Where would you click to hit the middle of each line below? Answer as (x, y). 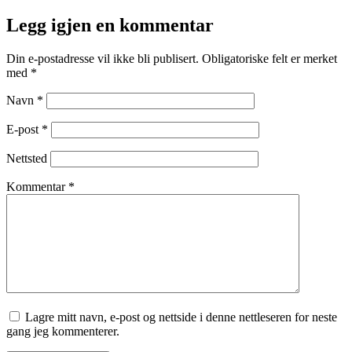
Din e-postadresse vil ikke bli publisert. (103, 58)
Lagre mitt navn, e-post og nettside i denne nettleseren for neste (181, 317)
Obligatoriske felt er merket (269, 58)
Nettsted (27, 158)
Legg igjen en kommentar (110, 25)
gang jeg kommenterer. (63, 331)
